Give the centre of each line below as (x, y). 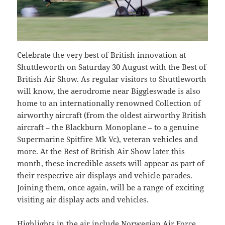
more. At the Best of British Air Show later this (101, 151)
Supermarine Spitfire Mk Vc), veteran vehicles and (108, 139)
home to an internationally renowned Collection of (109, 103)
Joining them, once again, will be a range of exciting (111, 187)
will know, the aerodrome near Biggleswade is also (109, 91)
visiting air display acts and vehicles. (83, 199)
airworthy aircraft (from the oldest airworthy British (112, 115)
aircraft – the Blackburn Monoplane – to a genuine (108, 127)
